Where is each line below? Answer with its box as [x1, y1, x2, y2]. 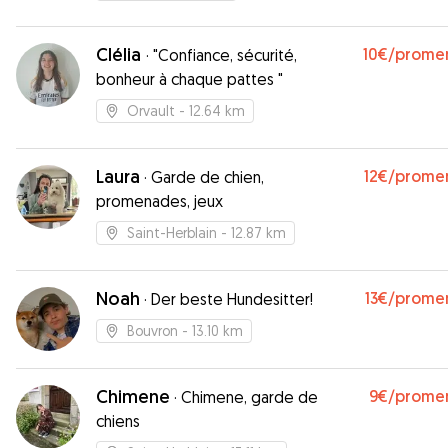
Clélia [96, 43, 146, 66]
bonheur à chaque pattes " [96, 69, 283, 89]
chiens [96, 411, 140, 431]
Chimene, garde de [181, 387, 318, 407]
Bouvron [127, 322, 178, 339]
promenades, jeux [96, 191, 223, 211]
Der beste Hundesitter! [151, 289, 313, 309]
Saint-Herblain [127, 224, 217, 241]
